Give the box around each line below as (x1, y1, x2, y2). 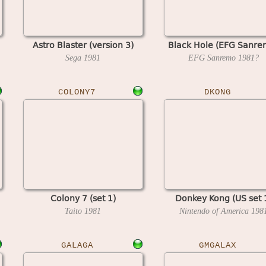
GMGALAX (199, 240, 236, 250)
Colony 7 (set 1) (50, 191, 116, 204)
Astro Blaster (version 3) (32, 38, 134, 51)
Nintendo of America (179, 206, 251, 216)
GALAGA (61, 240, 93, 250)
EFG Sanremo (188, 53, 238, 62)
